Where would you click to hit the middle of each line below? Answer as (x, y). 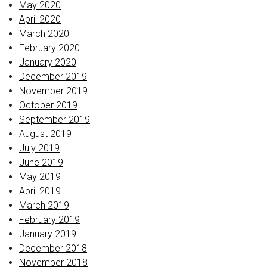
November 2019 (53, 91)
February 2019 (49, 220)
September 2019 (55, 119)
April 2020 (40, 19)
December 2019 (53, 77)
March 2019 (44, 205)
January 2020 (48, 62)
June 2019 (41, 162)
